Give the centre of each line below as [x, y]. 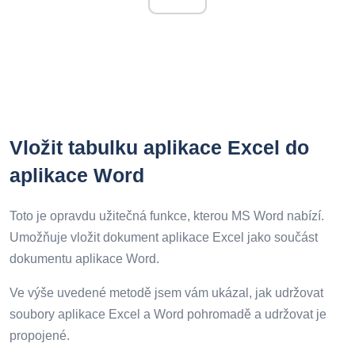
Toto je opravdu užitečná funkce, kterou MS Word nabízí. [167, 216]
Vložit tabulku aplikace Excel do [159, 147]
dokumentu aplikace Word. [84, 258]
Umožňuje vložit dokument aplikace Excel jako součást [164, 237]
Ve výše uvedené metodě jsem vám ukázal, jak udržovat [166, 292]
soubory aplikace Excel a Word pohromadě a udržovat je [168, 314]
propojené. [40, 335]
